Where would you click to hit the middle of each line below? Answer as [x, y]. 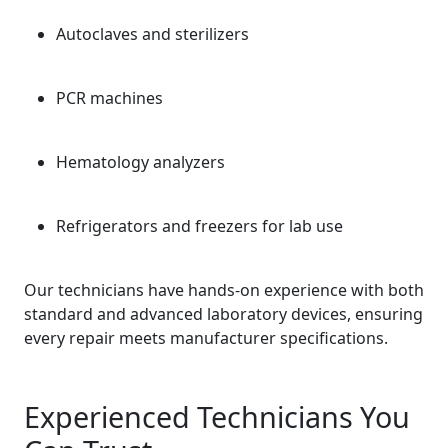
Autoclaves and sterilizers [152, 34]
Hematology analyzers [140, 162]
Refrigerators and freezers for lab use [199, 226]
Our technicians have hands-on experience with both [224, 290]
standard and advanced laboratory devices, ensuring [223, 314]
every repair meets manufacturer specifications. [206, 338]
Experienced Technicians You [217, 416]
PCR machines [109, 98]
